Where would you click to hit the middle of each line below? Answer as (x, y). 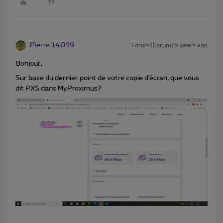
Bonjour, (29, 63)
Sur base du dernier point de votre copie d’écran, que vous (107, 78)
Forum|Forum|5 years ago (169, 45)
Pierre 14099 (52, 45)
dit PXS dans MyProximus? (58, 88)
